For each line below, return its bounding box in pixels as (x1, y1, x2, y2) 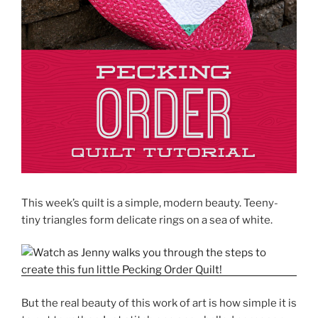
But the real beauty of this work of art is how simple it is (21, 296, 297, 309)
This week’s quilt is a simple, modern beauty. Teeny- (21, 196, 278, 209)
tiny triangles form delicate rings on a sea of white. (21, 213, 273, 226)
